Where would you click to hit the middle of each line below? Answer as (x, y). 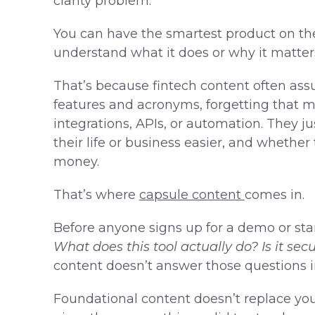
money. (76, 162)
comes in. (274, 195)
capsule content (192, 195)
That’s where (96, 195)
